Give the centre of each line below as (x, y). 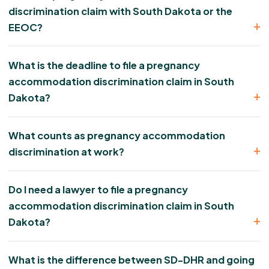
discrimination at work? (66, 152)
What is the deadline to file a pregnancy (104, 65)
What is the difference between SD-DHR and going (131, 260)
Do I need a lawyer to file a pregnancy (98, 190)
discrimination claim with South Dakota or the (120, 11)
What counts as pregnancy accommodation (117, 136)
